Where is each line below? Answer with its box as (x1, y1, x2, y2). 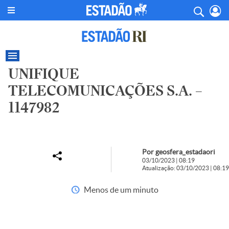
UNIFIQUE (8, 65, 79, 82)
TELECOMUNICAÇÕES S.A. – (8, 82, 202, 99)
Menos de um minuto (83, 185, 158, 194)
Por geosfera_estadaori (142, 148, 215, 156)
